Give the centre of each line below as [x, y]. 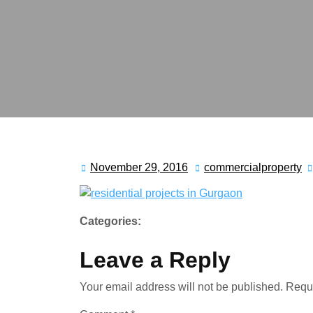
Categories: [110, 221]
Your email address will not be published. [181, 286]
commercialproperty [253, 167]
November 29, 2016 [139, 167]
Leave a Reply [155, 260]
